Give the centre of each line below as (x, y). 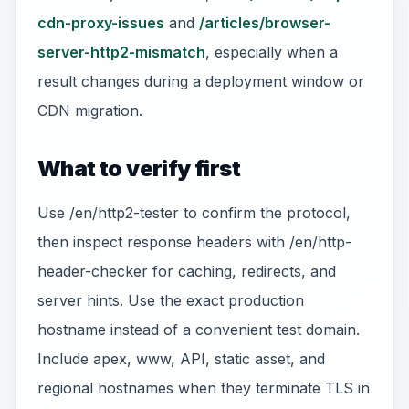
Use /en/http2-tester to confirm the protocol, (194, 213)
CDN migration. (90, 110)
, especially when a (272, 52)
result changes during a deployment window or (201, 81)
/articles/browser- (265, 23)
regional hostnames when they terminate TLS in (204, 388)
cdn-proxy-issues (101, 23)
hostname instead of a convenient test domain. (199, 330)
